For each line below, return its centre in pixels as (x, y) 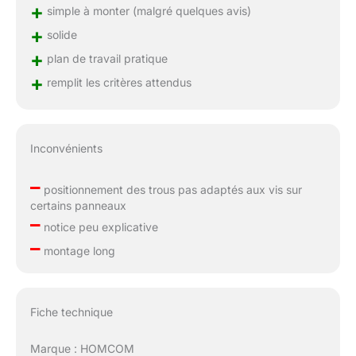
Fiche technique (71, 312)
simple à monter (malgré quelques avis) (147, 10)
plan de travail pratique (105, 58)
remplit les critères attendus (117, 82)
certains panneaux (78, 205)
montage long (77, 250)
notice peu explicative (99, 226)
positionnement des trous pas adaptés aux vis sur (171, 189)
